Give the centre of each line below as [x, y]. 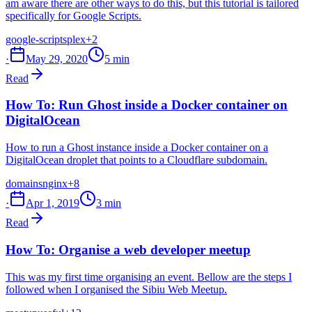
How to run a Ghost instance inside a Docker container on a [137, 148]
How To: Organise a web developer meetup [128, 249]
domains [24, 184]
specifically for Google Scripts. [73, 15]
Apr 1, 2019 [53, 203]
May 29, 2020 [57, 58]
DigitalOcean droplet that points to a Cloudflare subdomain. [136, 160]
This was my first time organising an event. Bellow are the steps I [149, 276]
